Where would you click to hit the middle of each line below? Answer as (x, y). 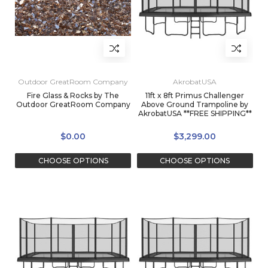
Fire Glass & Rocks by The (73, 96)
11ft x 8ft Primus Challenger (195, 96)
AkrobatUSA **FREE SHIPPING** (195, 114)
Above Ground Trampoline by (195, 105)
